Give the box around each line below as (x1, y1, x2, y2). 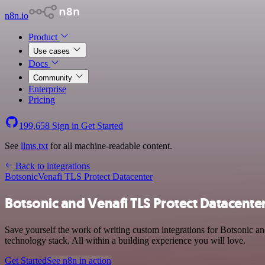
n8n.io (5, 11, 28, 21)
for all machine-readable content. (48, 141, 172, 151)
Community (33, 73, 75, 82)
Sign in (50, 121, 81, 131)
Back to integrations (13, 161, 90, 171)
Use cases (33, 47, 72, 56)
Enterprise (28, 84, 66, 94)
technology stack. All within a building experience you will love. (5, 235, 245, 245)
